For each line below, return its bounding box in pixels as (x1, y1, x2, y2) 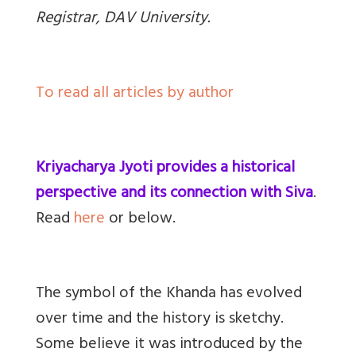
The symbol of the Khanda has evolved (36, 279, 302, 309)
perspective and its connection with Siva (36, 179, 313, 209)
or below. (105, 204, 176, 234)
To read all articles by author (36, 79, 234, 109)
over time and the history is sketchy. (36, 304, 284, 335)
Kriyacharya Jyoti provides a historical (36, 153, 295, 184)
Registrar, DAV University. (36, 4, 210, 34)
